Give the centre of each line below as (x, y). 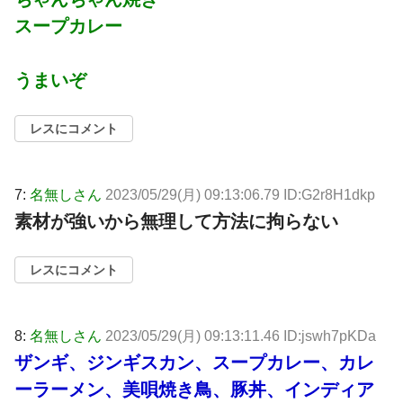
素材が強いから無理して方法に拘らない (176, 222)
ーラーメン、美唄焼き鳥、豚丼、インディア (194, 390)
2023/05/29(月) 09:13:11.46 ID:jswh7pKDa (241, 336)
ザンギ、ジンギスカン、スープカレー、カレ (194, 363)
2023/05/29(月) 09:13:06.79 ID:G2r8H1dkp (240, 195)
